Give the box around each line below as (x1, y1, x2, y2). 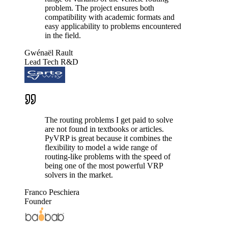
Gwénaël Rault (24, 48, 73, 58)
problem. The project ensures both (45, 4, 154, 13)
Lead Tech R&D (24, 58, 78, 67)
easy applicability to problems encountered (45, 22, 181, 31)
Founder (24, 197, 51, 206)
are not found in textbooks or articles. (45, 125, 164, 134)
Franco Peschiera (24, 188, 79, 197)
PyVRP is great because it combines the (45, 134, 172, 143)
